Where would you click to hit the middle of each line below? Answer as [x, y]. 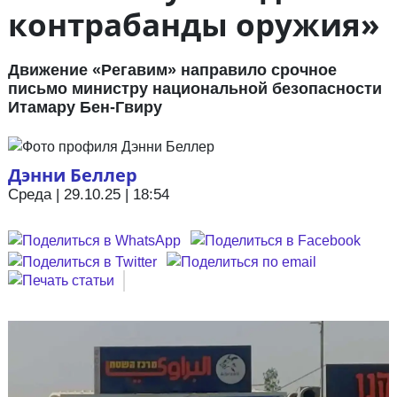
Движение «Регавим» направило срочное [172, 70]
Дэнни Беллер [72, 175]
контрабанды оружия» [194, 25]
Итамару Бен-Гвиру [85, 108]
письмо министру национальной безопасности [195, 89]
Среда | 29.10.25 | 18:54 [88, 195]
